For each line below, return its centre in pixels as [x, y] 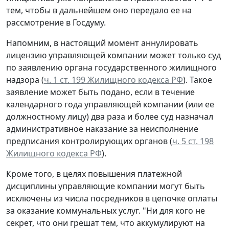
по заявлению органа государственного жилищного [111, 67]
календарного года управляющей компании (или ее [110, 104]
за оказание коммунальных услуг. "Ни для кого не [106, 210]
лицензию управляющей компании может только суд [113, 55]
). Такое [198, 79]
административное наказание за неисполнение [102, 129]
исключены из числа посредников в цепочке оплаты [112, 198]
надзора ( [25, 79]
